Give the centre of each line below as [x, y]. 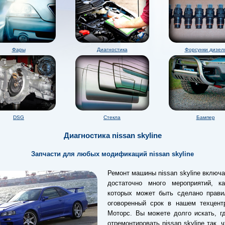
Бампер [205, 117]
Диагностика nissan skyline [113, 136]
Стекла [112, 117]
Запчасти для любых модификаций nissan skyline [113, 154]
